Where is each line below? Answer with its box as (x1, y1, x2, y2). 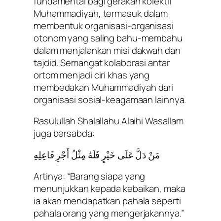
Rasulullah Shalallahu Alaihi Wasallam (34, 114, 184, 128)
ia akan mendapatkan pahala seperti (34, 194, 181, 208)
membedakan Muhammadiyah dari (34, 80, 174, 94)
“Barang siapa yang (67, 170, 146, 183)
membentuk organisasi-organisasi (34, 19, 174, 32)
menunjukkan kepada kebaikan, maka (34, 182, 185, 195)
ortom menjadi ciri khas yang (34, 68, 150, 81)
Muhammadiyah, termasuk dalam (34, 6, 168, 20)
